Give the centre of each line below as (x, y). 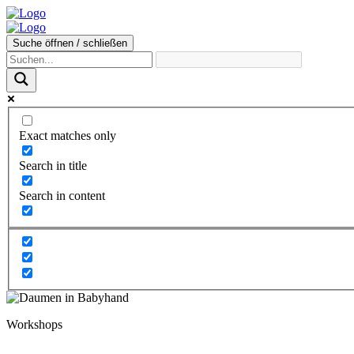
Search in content (62, 195)
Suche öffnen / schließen (70, 43)
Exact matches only (68, 135)
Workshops (34, 325)
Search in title (53, 165)
